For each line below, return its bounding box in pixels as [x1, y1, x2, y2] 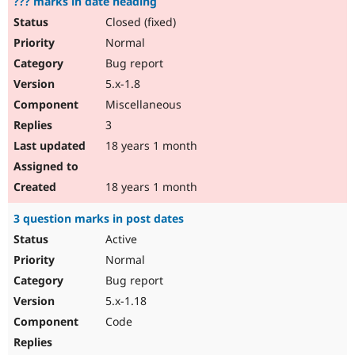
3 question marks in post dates [13, 211, 184, 227]
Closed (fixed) [102, 14, 176, 30]
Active [102, 231, 137, 247]
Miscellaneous [102, 97, 181, 113]
